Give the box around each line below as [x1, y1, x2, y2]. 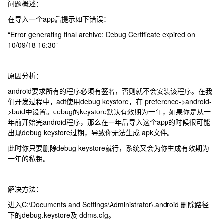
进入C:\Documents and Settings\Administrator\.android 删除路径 [8, 199, 209, 209]
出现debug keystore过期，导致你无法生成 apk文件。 [8, 127, 174, 137]
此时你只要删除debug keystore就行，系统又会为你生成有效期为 [8, 143, 210, 153]
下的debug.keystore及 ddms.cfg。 [8, 210, 115, 220]
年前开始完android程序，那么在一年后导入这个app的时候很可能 [8, 117, 211, 127]
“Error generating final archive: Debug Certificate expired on [8, 29, 196, 39]
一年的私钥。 [8, 153, 52, 163]
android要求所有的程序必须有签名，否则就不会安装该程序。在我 [8, 86, 213, 96]
